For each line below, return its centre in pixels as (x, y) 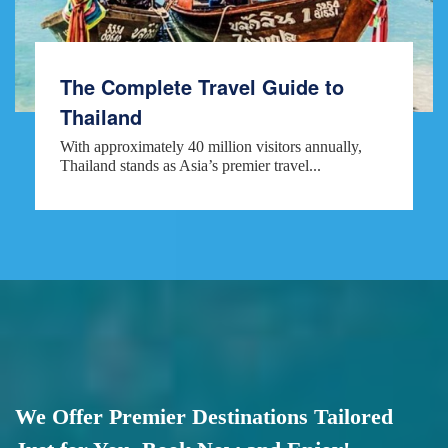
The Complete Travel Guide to (202, 86)
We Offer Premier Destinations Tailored (204, 416)
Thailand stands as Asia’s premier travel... (190, 165)
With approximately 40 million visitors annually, (211, 146)
